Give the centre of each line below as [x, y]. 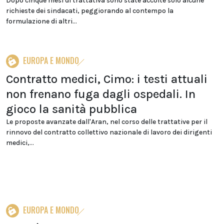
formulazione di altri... [41, 21]
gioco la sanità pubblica [71, 109]
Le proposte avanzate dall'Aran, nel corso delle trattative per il [107, 122]
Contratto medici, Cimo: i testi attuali [107, 79]
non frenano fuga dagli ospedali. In [101, 94]
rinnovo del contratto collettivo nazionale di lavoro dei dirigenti [109, 132]
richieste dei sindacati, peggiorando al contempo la [90, 11]
